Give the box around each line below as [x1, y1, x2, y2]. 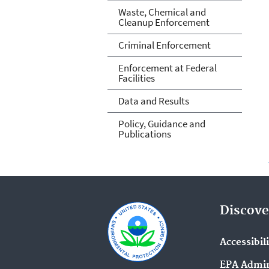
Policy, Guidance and [118, 116, 205, 130]
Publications [118, 127, 171, 141]
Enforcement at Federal [118, 61, 217, 74]
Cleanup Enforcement [118, 15, 210, 29]
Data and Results [118, 94, 189, 107]
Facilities [118, 71, 155, 85]
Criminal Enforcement [118, 38, 211, 52]
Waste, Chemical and [118, 5, 206, 19]
